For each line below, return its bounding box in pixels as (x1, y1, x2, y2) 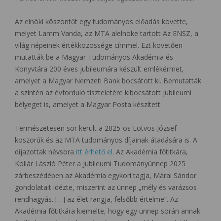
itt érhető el (76, 147, 112, 156)
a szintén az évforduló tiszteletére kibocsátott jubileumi (15, 87, 191, 97)
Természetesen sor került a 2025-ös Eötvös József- (15, 123, 179, 133)
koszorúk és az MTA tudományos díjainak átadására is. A (15, 135, 197, 145)
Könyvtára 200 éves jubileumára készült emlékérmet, (15, 64, 184, 74)
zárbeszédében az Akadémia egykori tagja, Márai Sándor (15, 170, 196, 180)
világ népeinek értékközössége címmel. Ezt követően (15, 40, 183, 50)
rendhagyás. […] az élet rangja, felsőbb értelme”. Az (15, 194, 178, 204)
